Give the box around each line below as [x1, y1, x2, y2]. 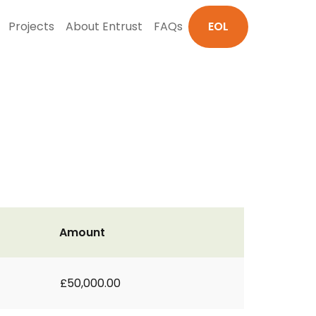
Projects [8, 18, 54, 35]
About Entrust [66, 18, 142, 35]
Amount [59, 224, 105, 241]
